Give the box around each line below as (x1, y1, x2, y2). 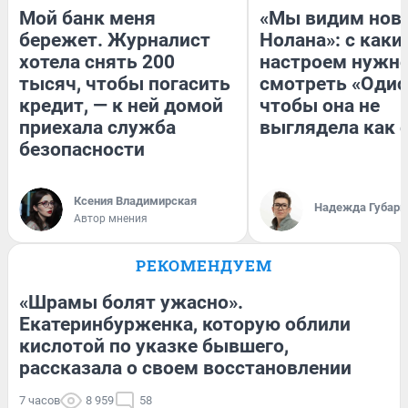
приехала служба (19, 116, 176, 138)
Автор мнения (74, 211, 148, 225)
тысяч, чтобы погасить (19, 72, 230, 95)
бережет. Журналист (19, 28, 210, 51)
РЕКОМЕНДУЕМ (136, 254, 272, 276)
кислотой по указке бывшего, (19, 334, 289, 357)
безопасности (19, 138, 145, 160)
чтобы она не (260, 94, 380, 117)
